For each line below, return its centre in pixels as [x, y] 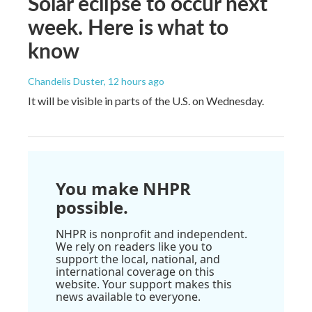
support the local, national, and [138, 259]
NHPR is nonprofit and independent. [151, 234]
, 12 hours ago [134, 81]
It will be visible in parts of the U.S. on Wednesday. [146, 100]
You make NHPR [123, 188]
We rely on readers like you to [134, 246]
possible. [92, 207]
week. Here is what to [128, 26]
